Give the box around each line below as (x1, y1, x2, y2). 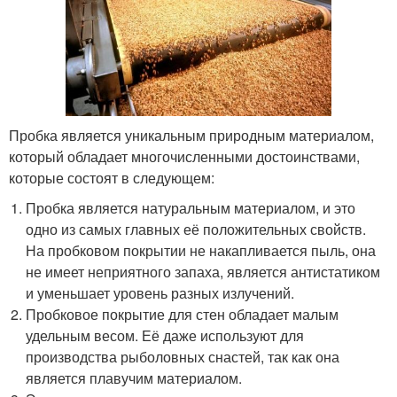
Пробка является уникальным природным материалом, (9, 125, 374, 146)
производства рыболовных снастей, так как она (26, 346, 340, 368)
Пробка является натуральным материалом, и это (26, 198, 356, 219)
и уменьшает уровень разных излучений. (26, 283, 295, 304)
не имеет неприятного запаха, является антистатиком (26, 261, 381, 283)
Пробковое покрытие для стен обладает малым (26, 304, 339, 325)
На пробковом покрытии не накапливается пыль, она (26, 240, 377, 261)
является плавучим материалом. (26, 368, 243, 389)
